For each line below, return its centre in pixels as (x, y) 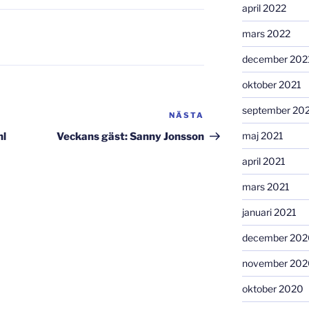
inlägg (220, 134)
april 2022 (264, 8)
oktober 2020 (272, 289)
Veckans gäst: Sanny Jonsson (131, 137)
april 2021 (263, 161)
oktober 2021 (271, 84)
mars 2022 (266, 33)
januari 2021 (269, 212)
